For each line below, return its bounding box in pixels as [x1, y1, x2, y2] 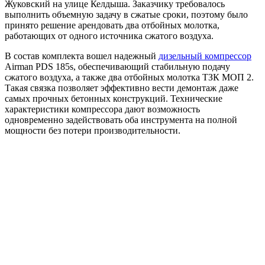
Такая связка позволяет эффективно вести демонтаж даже [5, 82, 238, 93]
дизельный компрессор [159, 50, 251, 61]
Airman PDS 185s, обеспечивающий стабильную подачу [5, 61, 230, 72]
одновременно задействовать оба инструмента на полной [5, 114, 237, 125]
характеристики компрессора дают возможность [5, 104, 200, 114]
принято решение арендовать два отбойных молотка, [5, 20, 219, 30]
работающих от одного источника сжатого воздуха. [5, 30, 214, 41]
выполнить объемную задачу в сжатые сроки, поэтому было [5, 9, 248, 20]
